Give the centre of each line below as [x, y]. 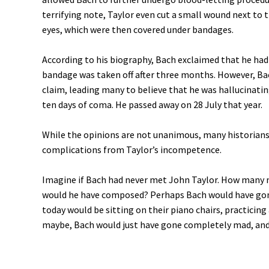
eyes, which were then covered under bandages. [138, 29]
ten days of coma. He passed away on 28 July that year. [152, 104]
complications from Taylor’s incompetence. [132, 150]
